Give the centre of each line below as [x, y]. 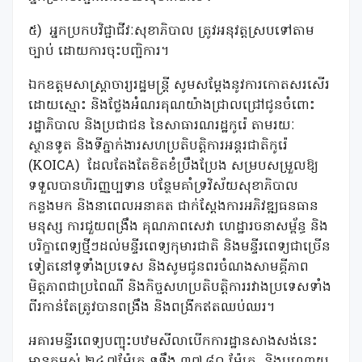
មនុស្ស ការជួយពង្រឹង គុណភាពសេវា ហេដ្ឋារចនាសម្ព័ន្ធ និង [178, 227]
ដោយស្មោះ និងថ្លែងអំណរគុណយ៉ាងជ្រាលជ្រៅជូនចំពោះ [172, 106]
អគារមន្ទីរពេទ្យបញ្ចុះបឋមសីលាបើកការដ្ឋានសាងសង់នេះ [173, 342]
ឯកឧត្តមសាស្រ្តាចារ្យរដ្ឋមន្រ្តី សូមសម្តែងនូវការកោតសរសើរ [179, 86]
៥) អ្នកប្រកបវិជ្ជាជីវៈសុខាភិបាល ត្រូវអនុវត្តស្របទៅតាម [171, 32]
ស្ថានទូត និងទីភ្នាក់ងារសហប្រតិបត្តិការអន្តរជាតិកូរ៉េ [158, 147]
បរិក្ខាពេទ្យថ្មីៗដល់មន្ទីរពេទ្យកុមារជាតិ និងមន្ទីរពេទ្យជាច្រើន [179, 248]
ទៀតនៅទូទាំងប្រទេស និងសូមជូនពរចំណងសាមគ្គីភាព [168, 268]
